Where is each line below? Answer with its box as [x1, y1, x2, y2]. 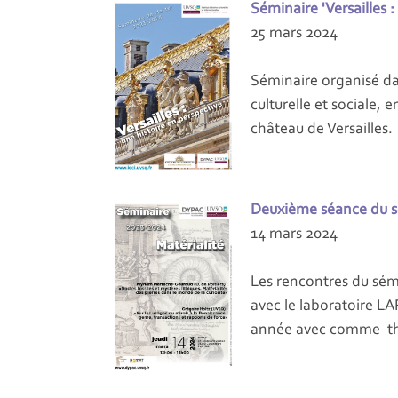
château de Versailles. [251, 121, 393, 138]
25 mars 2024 [251, 25, 338, 42]
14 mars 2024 [251, 226, 338, 243]
